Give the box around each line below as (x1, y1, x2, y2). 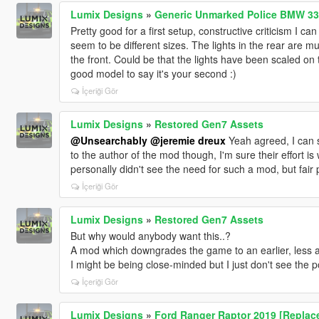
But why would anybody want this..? (70, 228, 231, 243)
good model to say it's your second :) (70, 66, 236, 80)
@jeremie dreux (150, 132, 226, 147)
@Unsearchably (70, 132, 147, 147)
